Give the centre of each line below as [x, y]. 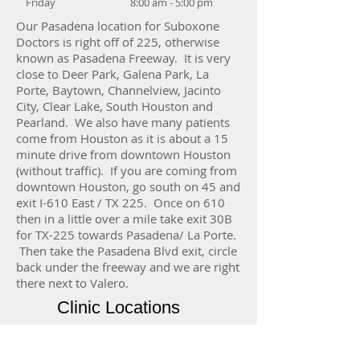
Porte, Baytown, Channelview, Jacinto [119, 90]
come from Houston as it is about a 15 [122, 138]
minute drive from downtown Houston [123, 154]
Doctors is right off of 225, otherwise [118, 42]
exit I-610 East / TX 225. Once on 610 [121, 202]
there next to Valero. [72, 283]
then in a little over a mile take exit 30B [124, 219]
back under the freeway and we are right [128, 267]
